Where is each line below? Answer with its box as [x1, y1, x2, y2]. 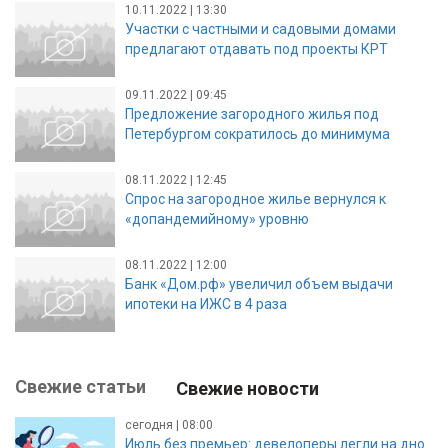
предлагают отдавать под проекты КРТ [125, 40, 388, 57]
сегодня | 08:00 [125, 417, 213, 432]
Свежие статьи [15, 375, 146, 397]
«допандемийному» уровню [125, 210, 309, 227]
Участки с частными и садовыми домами [125, 20, 396, 37]
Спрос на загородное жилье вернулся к [125, 190, 386, 207]
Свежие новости [176, 377, 319, 399]
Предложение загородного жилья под [125, 105, 379, 122]
